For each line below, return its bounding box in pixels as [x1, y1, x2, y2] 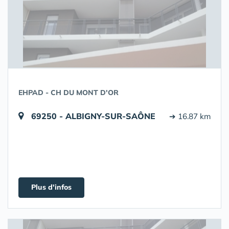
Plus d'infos [31, 182, 72, 192]
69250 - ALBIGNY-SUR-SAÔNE [31, 111, 155, 121]
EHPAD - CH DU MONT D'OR [18, 88, 119, 97]
